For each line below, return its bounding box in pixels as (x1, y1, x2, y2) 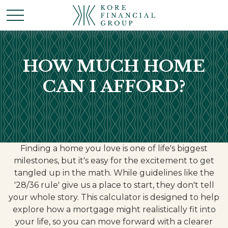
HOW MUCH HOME (23, 56, 205, 76)
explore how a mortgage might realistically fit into (12, 205, 216, 214)
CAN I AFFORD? (42, 76, 186, 97)
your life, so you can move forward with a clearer (15, 217, 213, 226)
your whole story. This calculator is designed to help (9, 192, 219, 202)
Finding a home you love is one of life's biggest (20, 144, 208, 153)
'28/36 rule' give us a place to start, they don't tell (14, 180, 214, 190)
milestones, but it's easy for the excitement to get (14, 156, 214, 165)
